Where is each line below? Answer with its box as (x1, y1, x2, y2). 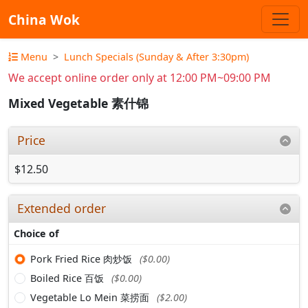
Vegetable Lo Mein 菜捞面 (30, 290, 152, 304)
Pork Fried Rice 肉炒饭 (30, 252, 135, 265)
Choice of (14, 226, 60, 240)
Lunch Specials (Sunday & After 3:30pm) (64, 50, 249, 63)
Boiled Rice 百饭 (30, 271, 107, 285)
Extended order (17, 199, 107, 217)
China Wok (8, 10, 80, 29)
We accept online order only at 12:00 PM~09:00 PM (8, 70, 271, 85)
